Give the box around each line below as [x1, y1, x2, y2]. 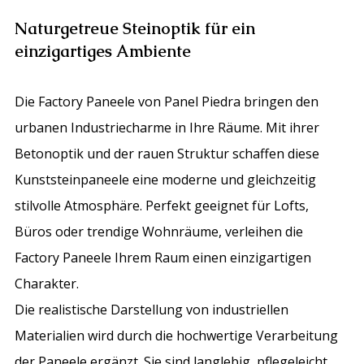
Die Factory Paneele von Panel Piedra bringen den [15, 93, 319, 111]
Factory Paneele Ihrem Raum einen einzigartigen [15, 249, 312, 267]
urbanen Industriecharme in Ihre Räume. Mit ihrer [15, 119, 320, 137]
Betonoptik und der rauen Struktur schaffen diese [15, 145, 320, 163]
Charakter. [15, 275, 80, 293]
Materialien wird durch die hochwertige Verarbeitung [15, 327, 339, 345]
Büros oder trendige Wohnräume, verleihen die [15, 223, 304, 241]
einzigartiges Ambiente [15, 41, 192, 63]
